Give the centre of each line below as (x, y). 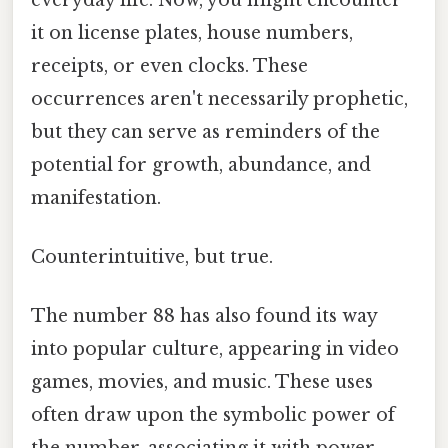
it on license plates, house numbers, (192, 32)
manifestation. (96, 197)
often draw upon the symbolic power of (213, 415)
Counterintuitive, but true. (152, 256)
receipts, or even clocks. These (169, 65)
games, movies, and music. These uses (202, 382)
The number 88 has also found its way (204, 316)
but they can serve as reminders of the (205, 131)
